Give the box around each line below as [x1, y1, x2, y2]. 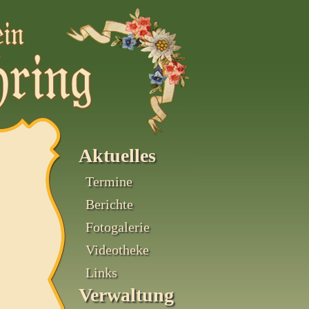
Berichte [86, 197, 133, 212]
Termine [86, 174, 132, 189]
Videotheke [86, 242, 149, 257]
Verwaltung [79, 284, 174, 306]
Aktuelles [79, 145, 156, 166]
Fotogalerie [86, 219, 150, 235]
